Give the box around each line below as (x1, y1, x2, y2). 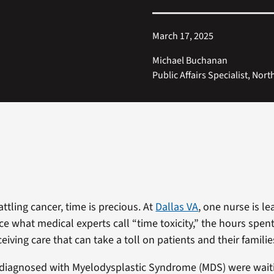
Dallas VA (155, 199, 199, 215)
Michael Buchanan (152, 53, 228, 67)
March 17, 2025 (152, 29, 214, 43)
